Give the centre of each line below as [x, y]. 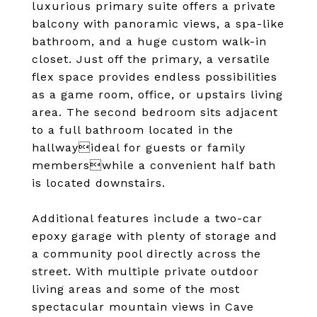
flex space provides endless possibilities [155, 77]
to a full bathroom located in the [133, 130]
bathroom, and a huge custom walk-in [149, 41]
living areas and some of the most [136, 289]
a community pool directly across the [146, 254]
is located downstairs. [99, 183]
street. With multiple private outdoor [145, 271]
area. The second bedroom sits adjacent [155, 112]
